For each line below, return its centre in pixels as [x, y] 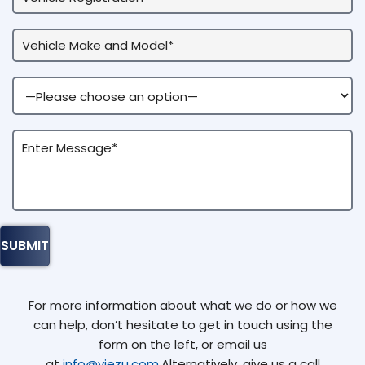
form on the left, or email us [182, 344]
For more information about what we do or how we [182, 305]
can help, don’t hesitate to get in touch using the [182, 324]
